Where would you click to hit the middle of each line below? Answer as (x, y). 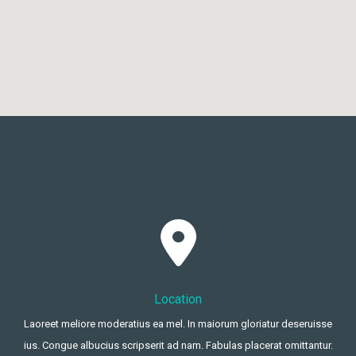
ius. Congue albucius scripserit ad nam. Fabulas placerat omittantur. (178, 346)
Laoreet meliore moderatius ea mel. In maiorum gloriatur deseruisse (178, 324)
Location (178, 299)
